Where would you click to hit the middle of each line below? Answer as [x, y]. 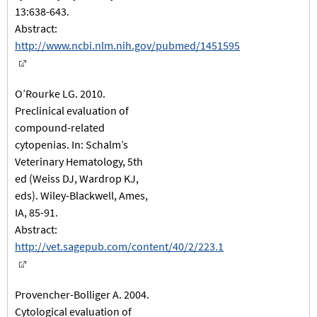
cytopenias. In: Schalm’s [71, 144]
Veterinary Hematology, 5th [79, 161]
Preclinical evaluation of [72, 110]
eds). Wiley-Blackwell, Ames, [81, 195]
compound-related [60, 127]
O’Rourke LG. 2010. [60, 93]
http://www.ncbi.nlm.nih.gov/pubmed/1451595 [127, 45]
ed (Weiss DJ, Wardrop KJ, [77, 178]
